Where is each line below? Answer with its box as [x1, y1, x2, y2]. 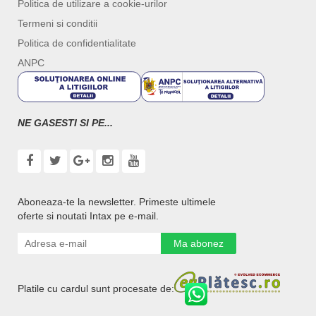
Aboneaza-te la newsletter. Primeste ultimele [18, 196, 216, 208]
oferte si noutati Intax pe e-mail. [18, 210, 159, 222]
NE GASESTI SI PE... [18, 116, 113, 128]
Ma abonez [174, 238, 224, 250]
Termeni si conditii [18, 18, 97, 30]
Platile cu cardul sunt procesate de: [18, 283, 174, 295]
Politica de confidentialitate [18, 37, 136, 49]
